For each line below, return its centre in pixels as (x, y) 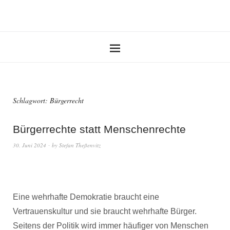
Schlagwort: (31, 100)
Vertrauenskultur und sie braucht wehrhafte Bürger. (105, 211)
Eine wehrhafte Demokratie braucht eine (86, 197)
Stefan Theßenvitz (80, 145)
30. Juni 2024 (30, 145)
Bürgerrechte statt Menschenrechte (99, 129)
